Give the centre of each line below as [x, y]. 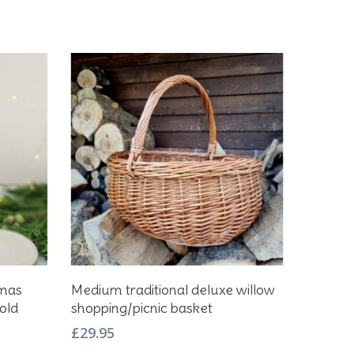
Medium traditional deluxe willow [173, 289]
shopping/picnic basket [141, 307]
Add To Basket [184, 281]
